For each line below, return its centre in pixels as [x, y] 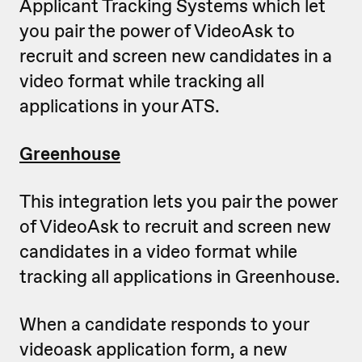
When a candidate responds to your [164, 324]
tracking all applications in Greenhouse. [180, 277]
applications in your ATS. [120, 106]
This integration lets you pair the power [178, 202]
